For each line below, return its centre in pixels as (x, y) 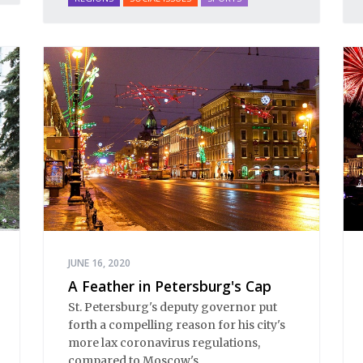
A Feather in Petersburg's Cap (170, 286)
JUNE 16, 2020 (99, 263)
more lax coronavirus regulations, (164, 343)
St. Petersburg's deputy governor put (173, 307)
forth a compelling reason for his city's (177, 325)
